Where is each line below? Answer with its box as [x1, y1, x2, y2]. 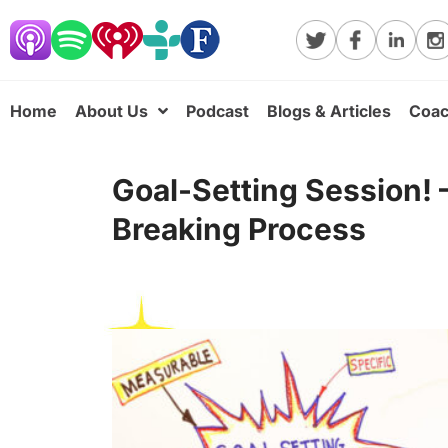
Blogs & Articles [267, 101, 391, 121]
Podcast [186, 101, 249, 121]
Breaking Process [112, 211, 366, 247]
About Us [75, 101, 148, 121]
